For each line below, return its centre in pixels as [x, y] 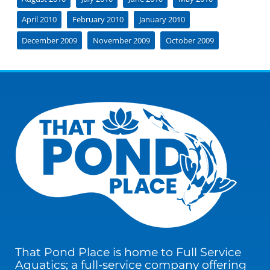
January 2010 [162, 20]
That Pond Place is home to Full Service [128, 252]
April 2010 [39, 20]
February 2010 [98, 20]
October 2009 [190, 40]
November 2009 [121, 40]
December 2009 [49, 40]
